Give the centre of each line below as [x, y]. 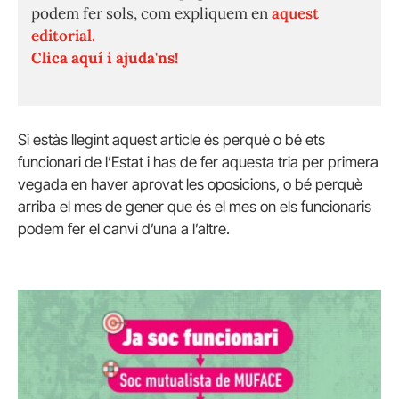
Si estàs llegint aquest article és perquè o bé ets [171, 139]
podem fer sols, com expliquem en [151, 13]
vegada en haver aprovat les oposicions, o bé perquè [190, 184]
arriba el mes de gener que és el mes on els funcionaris [195, 206]
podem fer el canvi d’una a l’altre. [124, 228]
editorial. [63, 35]
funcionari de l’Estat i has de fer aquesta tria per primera [198, 162]
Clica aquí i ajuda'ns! [105, 57]
